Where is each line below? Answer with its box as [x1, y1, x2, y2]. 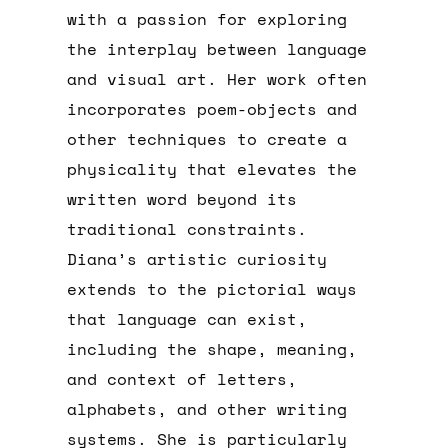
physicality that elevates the [67, 157, 358, 182]
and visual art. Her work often [67, 67, 368, 92]
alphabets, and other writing [67, 397, 348, 422]
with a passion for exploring [67, 7, 348, 32]
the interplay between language [67, 37, 368, 62]
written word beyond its [67, 187, 298, 212]
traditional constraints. [67, 217, 308, 242]
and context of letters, [67, 367, 298, 392]
